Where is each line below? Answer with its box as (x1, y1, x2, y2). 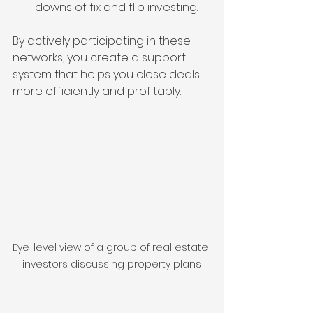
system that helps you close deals (13, 66, 203, 82)
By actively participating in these (13, 32, 194, 49)
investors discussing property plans (22, 257, 201, 272)
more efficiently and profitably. (13, 82, 181, 99)
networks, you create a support (13, 49, 189, 66)
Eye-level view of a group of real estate (13, 240, 211, 255)
